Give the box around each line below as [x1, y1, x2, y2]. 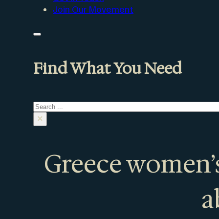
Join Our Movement [53, 4, 133, 16]
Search [33, 99, 65, 112]
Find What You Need [33, 57, 181, 79]
